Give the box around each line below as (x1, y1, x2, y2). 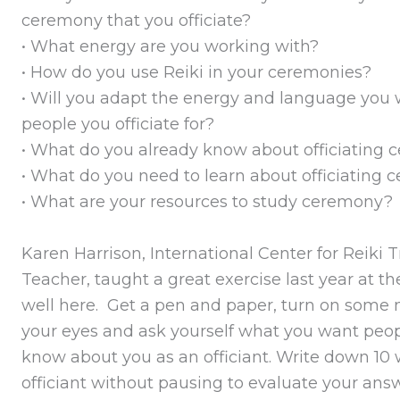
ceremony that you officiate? (21, 10, 251, 30)
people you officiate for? (21, 113, 214, 134)
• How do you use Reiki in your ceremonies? (21, 62, 371, 82)
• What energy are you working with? (21, 36, 319, 56)
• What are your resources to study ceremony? (21, 191, 393, 212)
